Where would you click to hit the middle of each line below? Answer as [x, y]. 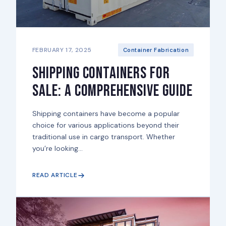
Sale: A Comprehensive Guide [112, 91]
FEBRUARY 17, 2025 [62, 50]
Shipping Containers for [101, 74]
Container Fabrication [156, 50]
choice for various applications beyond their [105, 125]
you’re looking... [57, 149]
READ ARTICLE [55, 175]
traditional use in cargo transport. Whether [103, 137]
